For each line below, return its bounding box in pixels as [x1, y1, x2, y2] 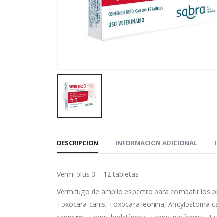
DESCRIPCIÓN [57, 139, 98, 148]
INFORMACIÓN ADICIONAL [115, 139, 197, 148]
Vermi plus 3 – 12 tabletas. [57, 170, 140, 179]
